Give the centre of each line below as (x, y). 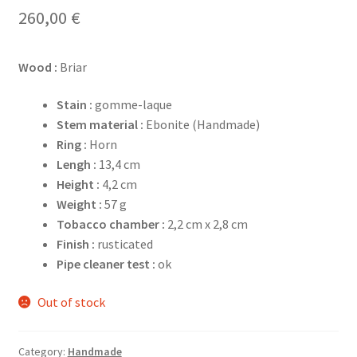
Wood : (39, 67)
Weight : (79, 204)
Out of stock (72, 302)
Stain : (74, 105)
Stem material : (100, 125)
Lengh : (76, 165)
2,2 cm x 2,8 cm (206, 224)
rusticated (124, 244)
